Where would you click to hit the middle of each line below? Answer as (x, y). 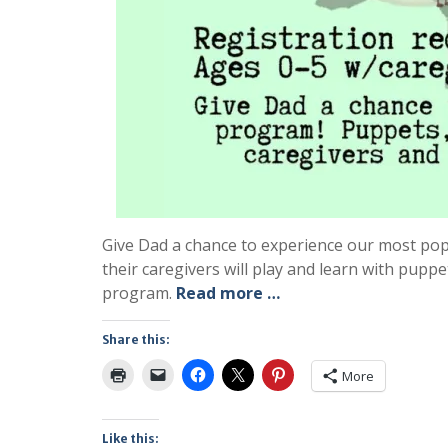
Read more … (228, 293)
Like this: (130, 438)
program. (139, 293)
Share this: (136, 339)
